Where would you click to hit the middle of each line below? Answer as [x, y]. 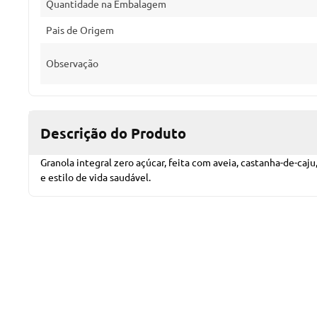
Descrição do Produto [113, 133]
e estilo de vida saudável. [96, 177]
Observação [72, 63]
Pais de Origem [80, 30]
